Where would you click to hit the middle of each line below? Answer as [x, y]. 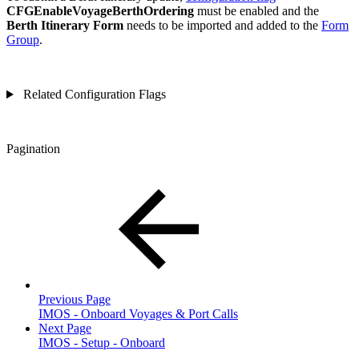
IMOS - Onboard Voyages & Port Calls [138, 314]
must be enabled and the [256, 11]
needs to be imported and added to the [222, 26]
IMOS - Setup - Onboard [102, 343]
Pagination [33, 149]
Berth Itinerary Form [65, 26]
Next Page [65, 329]
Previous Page [75, 300]
